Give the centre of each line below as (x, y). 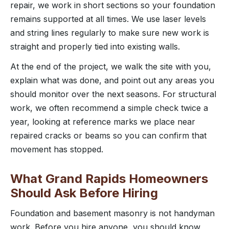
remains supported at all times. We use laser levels (108, 19)
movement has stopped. (57, 149)
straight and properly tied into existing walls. (95, 46)
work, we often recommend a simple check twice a (109, 108)
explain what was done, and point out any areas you (112, 80)
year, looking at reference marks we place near (103, 121)
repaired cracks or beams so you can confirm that (108, 135)
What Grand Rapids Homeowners (109, 178)
